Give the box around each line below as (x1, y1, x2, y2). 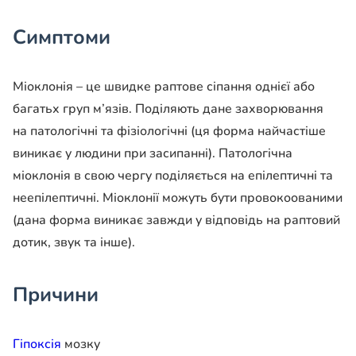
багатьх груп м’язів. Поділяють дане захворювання (13, 100, 323, 118)
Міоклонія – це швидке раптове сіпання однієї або (13, 78, 315, 96)
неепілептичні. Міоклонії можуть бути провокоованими (13, 189, 342, 207)
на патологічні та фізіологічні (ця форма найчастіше (13, 122, 326, 141)
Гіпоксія (13, 335, 61, 354)
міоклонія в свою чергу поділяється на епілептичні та (13, 167, 333, 185)
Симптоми (13, 24, 110, 52)
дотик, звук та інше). (13, 234, 135, 252)
